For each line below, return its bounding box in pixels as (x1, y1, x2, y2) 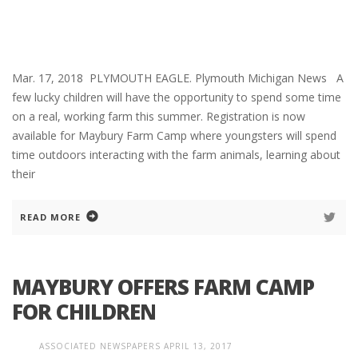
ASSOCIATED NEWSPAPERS (39, 340, 161, 352)
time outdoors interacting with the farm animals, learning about (12, 147, 340, 163)
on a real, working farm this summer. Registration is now (12, 109, 305, 125)
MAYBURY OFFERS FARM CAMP (12, 272, 314, 302)
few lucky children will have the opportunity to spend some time (12, 89, 341, 105)
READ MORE (20, 211, 81, 224)
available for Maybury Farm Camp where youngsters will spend (12, 128, 336, 144)
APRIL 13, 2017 (164, 340, 233, 352)
